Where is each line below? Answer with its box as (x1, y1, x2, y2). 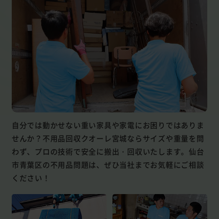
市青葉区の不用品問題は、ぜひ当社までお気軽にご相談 (11, 159, 204, 170)
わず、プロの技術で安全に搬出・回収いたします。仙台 (11, 146, 204, 157)
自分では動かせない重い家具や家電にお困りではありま (11, 120, 204, 131)
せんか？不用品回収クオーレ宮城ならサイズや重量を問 (11, 133, 204, 144)
